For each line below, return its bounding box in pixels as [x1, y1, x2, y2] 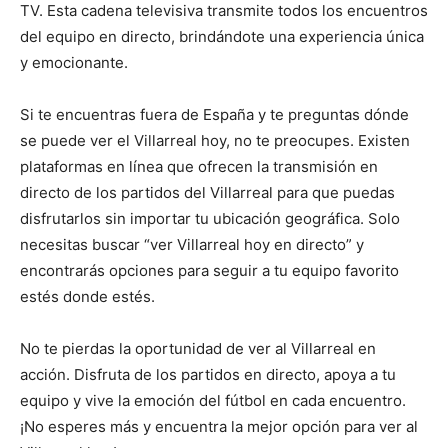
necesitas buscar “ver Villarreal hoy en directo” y [20, 235, 364, 255]
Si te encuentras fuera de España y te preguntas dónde [20, 105, 409, 125]
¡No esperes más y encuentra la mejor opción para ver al [20, 417, 418, 437]
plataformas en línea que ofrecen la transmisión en [20, 157, 378, 177]
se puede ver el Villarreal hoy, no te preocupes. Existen [20, 131, 410, 151]
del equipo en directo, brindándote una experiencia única [20, 27, 424, 47]
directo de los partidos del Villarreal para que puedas [20, 183, 395, 203]
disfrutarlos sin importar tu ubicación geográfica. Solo [20, 209, 400, 229]
